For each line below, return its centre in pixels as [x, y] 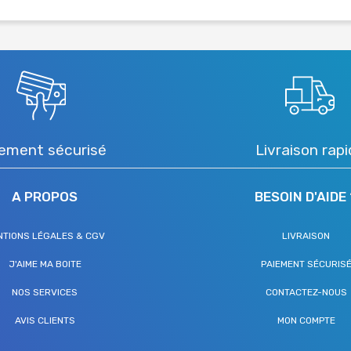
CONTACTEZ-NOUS [306, 292]
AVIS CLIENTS [45, 320]
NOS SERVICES [45, 292]
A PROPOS [45, 196]
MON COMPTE [306, 320]
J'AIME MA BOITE [45, 264]
